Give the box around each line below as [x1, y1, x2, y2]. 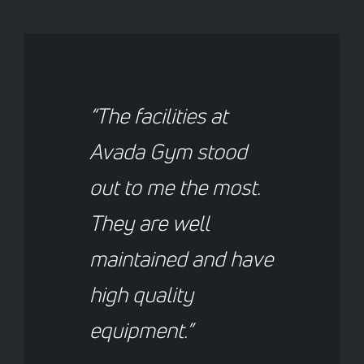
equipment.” [89, 315, 193, 344]
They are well [89, 208, 209, 237]
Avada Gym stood [89, 136, 247, 166]
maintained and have [89, 244, 273, 273]
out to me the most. [89, 172, 260, 201]
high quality [89, 279, 193, 309]
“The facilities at [89, 101, 227, 130]
